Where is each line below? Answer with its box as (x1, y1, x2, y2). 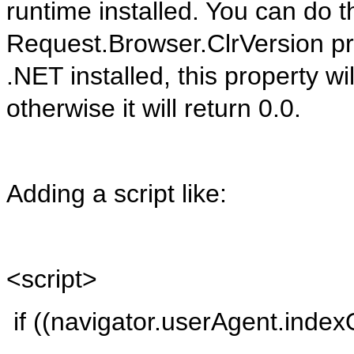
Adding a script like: (6, 179, 227, 208)
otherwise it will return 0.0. (6, 93, 301, 122)
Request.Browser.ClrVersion (6, 28, 324, 58)
